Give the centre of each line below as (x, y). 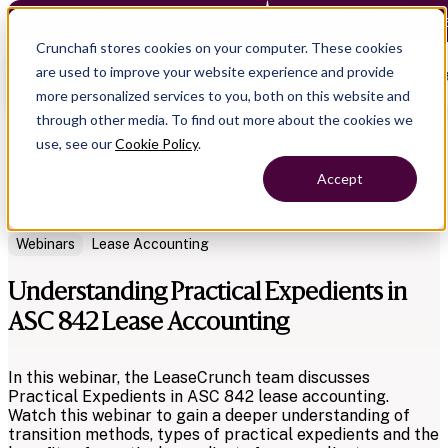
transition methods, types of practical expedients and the (223, 434)
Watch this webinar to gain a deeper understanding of (209, 415)
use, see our (75, 143)
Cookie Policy (156, 143)
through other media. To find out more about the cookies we (224, 119)
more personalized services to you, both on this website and (223, 95)
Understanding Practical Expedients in (207, 290)
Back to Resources (91, 191)
